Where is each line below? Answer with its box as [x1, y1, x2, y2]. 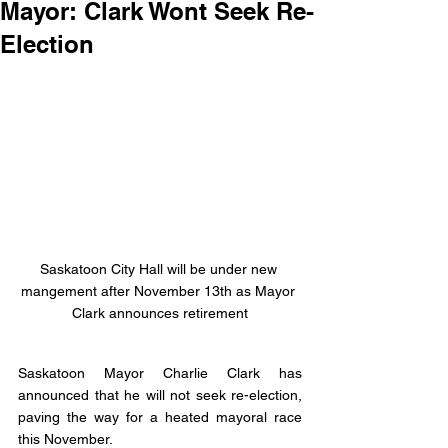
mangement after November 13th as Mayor [21, 283, 299, 300]
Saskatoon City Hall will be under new [39, 261, 281, 278]
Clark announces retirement [72, 305, 248, 322]
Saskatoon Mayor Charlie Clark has [18, 365, 302, 382]
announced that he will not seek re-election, [18, 387, 302, 404]
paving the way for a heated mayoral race [18, 409, 302, 426]
